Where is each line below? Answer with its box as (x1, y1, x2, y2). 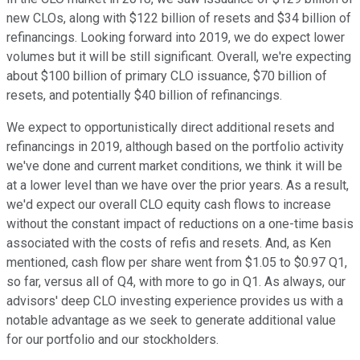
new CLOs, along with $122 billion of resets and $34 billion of (6, 10, 351, 27)
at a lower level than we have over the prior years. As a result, (6, 178, 349, 194)
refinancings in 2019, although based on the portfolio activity (6, 139, 344, 155)
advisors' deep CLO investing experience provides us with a (6, 293, 343, 309)
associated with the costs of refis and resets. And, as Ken (6, 235, 331, 252)
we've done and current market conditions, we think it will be (6, 158, 342, 174)
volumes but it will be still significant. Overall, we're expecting (6, 49, 351, 65)
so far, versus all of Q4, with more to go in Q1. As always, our (6, 274, 346, 290)
